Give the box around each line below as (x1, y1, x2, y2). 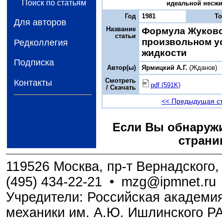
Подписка (13, 57, 54, 68)
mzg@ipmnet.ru (121, 174, 217, 189)
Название (106, 25, 136, 33)
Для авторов (13, 17, 66, 28)
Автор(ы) (107, 64, 136, 71)
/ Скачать (106, 84, 136, 91)
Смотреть (105, 77, 136, 84)
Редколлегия (13, 37, 68, 48)
